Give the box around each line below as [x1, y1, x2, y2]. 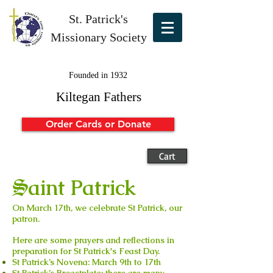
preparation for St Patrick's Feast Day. [12, 246, 160, 257]
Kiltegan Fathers [55, 90, 141, 104]
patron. [12, 213, 40, 224]
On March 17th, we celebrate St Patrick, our [12, 202, 182, 213]
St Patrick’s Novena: [12, 257, 92, 268]
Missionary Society [50, 30, 147, 44]
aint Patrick [28, 174, 136, 201]
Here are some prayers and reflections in [12, 235, 174, 246]
